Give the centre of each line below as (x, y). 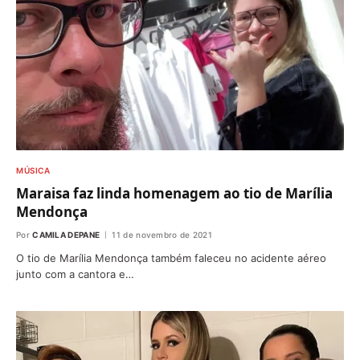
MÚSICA (33, 170)
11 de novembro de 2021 (162, 234)
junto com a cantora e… (75, 274)
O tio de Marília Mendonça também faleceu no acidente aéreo (171, 258)
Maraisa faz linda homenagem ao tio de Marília (174, 193)
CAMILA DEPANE (66, 234)
